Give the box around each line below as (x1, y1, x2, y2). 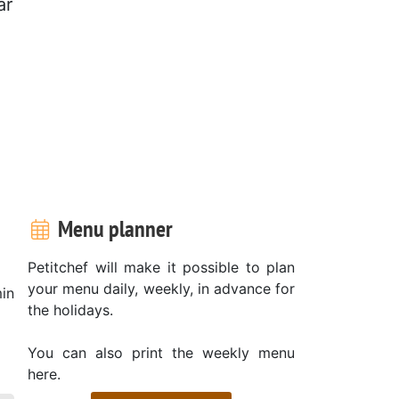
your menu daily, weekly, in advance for (28, 279, 295, 297)
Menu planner (53, 213, 173, 243)
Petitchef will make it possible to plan (28, 257, 295, 276)
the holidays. (28, 300, 113, 319)
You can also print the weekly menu (28, 343, 295, 362)
